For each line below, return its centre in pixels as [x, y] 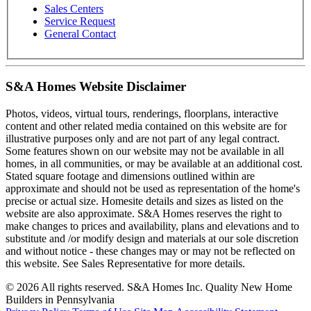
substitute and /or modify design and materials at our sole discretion [152, 238]
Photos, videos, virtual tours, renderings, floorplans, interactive [142, 114]
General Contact [80, 33]
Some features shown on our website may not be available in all [145, 151]
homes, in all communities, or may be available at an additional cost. [154, 163]
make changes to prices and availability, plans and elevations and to [152, 226]
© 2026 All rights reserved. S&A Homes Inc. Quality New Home [149, 287]
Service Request [80, 21]
